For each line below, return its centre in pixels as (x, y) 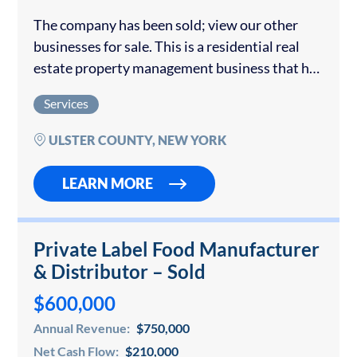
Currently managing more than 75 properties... (176, 111)
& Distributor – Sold (120, 272)
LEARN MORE (108, 184)
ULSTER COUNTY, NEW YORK (136, 140)
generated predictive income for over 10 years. (176, 90)
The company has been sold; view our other (166, 25)
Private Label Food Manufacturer (177, 249)
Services (66, 104)
